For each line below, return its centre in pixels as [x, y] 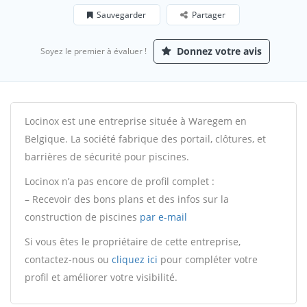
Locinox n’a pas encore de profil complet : [120, 181]
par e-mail [163, 217]
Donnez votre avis [218, 51]
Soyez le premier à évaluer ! [94, 51]
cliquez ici [135, 259]
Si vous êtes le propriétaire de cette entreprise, [133, 242]
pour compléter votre [208, 259]
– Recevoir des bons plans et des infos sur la [127, 199]
